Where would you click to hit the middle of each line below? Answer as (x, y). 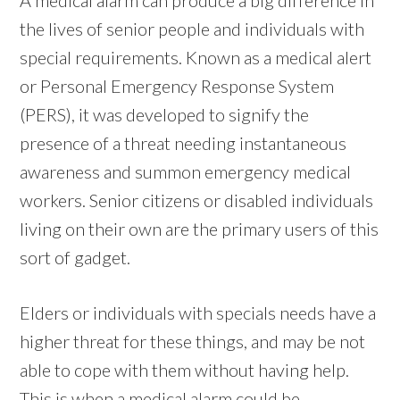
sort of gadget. (75, 257)
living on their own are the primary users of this (200, 228)
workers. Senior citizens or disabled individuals (197, 200)
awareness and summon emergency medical (186, 171)
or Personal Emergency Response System (177, 85)
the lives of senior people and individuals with (192, 28)
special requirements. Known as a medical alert (196, 57)
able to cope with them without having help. (185, 369)
